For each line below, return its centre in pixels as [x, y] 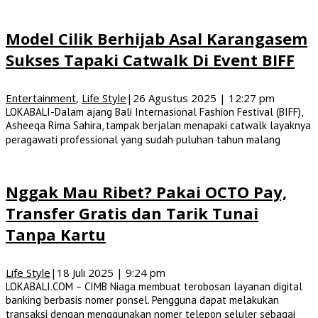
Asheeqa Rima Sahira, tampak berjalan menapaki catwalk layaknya [158, 125]
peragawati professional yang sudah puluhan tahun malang [143, 139]
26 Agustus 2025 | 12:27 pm [204, 98]
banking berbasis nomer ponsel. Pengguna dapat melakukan [142, 300]
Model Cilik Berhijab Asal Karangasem [157, 38]
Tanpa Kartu [56, 235]
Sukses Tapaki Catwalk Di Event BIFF [150, 59]
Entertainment [41, 98]
